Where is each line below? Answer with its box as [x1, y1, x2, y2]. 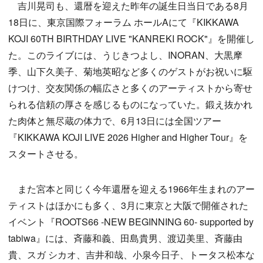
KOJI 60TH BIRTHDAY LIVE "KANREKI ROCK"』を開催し [8, 32, 255, 45]
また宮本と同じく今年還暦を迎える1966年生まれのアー [8, 182, 255, 195]
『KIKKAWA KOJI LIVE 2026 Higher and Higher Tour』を [8, 130, 248, 144]
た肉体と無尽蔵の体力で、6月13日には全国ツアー [8, 114, 221, 127]
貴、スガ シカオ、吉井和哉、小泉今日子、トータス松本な [8, 248, 255, 261]
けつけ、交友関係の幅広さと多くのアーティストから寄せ [8, 81, 252, 95]
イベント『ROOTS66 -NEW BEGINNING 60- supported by [8, 215, 254, 228]
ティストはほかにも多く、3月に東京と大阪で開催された [8, 198, 248, 212]
